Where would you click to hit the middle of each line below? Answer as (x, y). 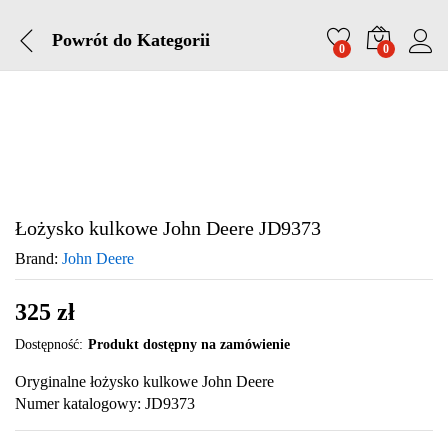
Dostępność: (49, 344)
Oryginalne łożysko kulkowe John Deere (144, 381)
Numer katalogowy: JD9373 (105, 403)
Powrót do (92, 39)
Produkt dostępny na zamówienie (189, 344)
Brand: (38, 258)
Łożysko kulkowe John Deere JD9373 (168, 228)
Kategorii (171, 39)
